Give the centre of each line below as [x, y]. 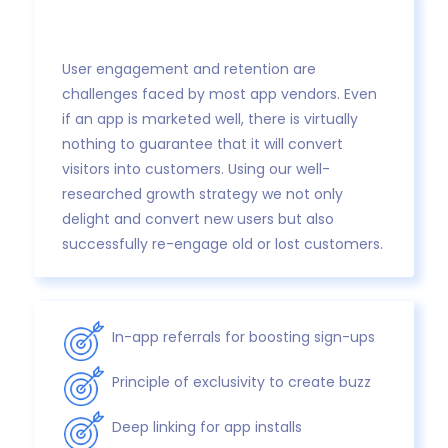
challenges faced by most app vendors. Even [220, 94]
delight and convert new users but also [198, 219]
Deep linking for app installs [207, 427]
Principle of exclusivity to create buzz [242, 382]
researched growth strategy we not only [203, 194]
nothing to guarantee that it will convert [203, 144]
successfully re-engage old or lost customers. [223, 244]
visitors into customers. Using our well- [196, 169]
